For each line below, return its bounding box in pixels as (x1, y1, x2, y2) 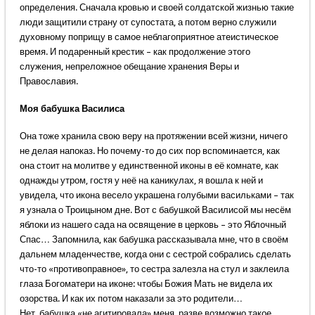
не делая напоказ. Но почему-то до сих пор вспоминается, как (19, 146, 280, 157)
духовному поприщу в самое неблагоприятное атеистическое (19, 32, 278, 43)
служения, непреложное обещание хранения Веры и (19, 61, 239, 72)
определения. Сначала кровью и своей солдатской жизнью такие (19, 2, 294, 13)
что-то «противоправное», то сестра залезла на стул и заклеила (19, 264, 289, 275)
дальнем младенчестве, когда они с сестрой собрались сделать (19, 249, 291, 260)
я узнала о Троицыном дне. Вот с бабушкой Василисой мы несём (19, 205, 291, 216)
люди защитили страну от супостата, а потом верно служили (19, 17, 276, 28)
